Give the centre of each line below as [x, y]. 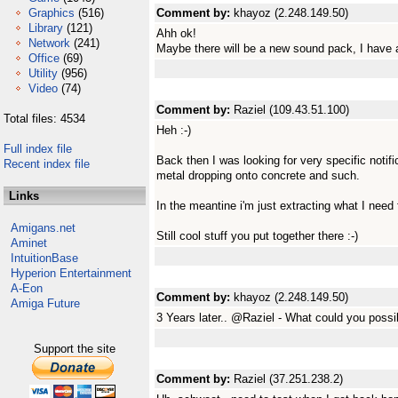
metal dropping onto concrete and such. [258, 175]
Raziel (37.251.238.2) [288, 379]
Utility [43, 73]
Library [46, 28]
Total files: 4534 [44, 119]
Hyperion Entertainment [71, 273]
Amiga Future [45, 303]
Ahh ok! [176, 33]
